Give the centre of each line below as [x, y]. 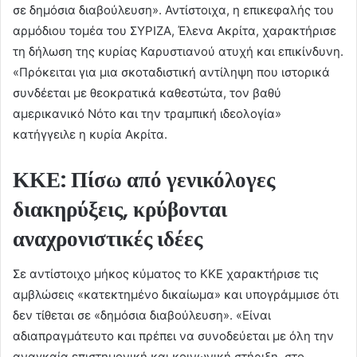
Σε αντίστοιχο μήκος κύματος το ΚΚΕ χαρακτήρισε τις [166, 274]
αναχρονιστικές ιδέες [108, 238]
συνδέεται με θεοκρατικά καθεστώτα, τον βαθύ [147, 92]
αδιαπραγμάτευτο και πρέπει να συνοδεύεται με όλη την [173, 336]
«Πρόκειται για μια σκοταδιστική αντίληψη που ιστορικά [171, 72]
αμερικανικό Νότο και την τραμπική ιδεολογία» [147, 113]
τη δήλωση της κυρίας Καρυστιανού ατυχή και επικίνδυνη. [178, 51]
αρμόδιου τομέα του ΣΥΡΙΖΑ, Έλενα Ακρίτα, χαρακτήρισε [175, 30]
